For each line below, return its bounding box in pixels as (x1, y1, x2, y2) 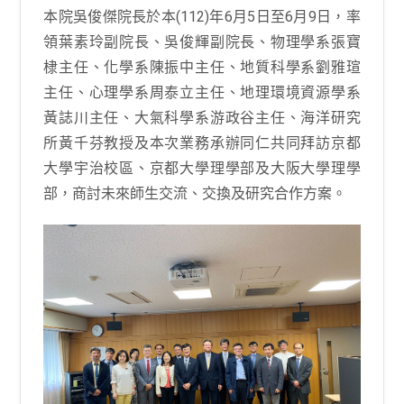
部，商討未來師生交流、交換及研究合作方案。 (43, 185, 347, 202)
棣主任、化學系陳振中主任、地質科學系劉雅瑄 (43, 59, 361, 76)
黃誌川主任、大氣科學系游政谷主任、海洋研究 (43, 109, 361, 126)
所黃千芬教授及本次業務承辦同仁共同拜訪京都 (43, 134, 361, 151)
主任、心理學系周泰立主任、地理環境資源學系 (43, 84, 361, 101)
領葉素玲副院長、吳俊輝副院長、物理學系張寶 (43, 33, 361, 50)
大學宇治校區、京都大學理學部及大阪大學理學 (43, 160, 361, 177)
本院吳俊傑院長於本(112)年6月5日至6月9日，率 (43, 8, 361, 25)
